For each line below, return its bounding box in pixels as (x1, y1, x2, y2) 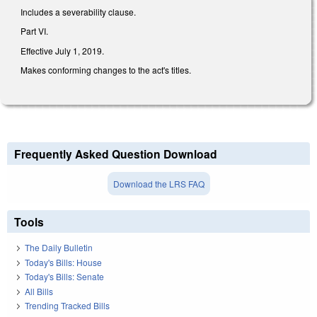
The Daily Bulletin (25, 241, 93, 254)
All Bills (25, 284, 53, 297)
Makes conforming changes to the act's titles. (21, 64, 191, 76)
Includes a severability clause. (21, 5, 136, 18)
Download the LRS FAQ (113, 178, 204, 190)
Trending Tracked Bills (25, 299, 110, 311)
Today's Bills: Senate (25, 270, 104, 283)
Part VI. (21, 25, 48, 38)
